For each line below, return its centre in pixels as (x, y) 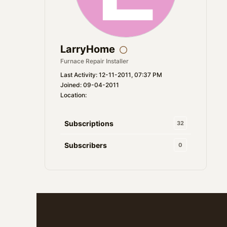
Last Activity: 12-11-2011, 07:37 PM (111, 75)
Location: (73, 95)
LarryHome (88, 49)
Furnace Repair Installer (94, 61)
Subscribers (86, 145)
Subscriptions (89, 123)
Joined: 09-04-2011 (90, 85)
